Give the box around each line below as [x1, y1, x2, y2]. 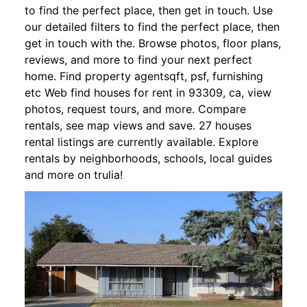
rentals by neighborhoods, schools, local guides [25, 151, 272, 165]
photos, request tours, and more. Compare [25, 101, 246, 116]
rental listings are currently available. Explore [25, 134, 258, 149]
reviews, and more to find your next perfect [25, 52, 252, 66]
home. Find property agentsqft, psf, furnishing [25, 69, 263, 83]
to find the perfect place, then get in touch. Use [25, 3, 273, 17]
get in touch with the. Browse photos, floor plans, [25, 36, 281, 50]
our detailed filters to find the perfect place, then [25, 19, 280, 34]
